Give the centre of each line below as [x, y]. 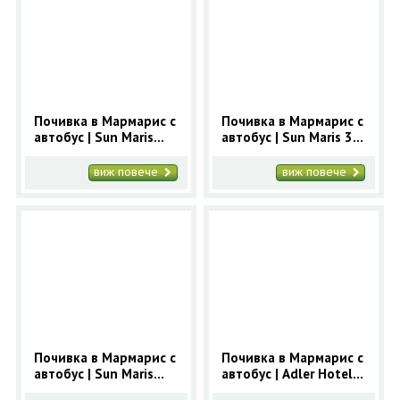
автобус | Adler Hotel [287, 374]
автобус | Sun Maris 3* [290, 137]
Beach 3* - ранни [85, 153]
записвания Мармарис [103, 169]
